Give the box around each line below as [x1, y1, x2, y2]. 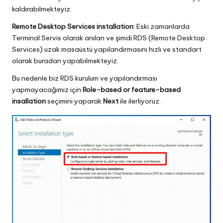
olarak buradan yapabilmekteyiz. [12, 56, 118, 65]
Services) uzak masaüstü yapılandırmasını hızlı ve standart [12, 44, 202, 54]
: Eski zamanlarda [133, 21, 190, 31]
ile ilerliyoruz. [118, 96, 161, 106]
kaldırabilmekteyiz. [12, 4, 72, 13]
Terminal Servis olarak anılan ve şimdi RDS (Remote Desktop [12, 33, 205, 42]
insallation [12, 96, 46, 106]
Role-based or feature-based [83, 85, 181, 94]
